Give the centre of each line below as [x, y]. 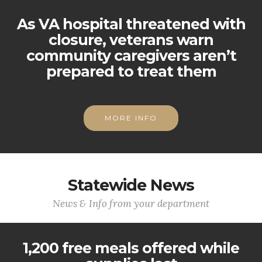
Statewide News [131, 185]
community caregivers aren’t [131, 56]
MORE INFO [131, 118]
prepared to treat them [131, 71]
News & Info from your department [131, 204]
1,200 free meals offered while [131, 248]
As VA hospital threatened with [131, 24]
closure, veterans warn [131, 40]
